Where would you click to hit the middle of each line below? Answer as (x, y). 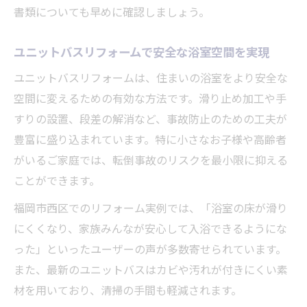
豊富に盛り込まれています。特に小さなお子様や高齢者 (150, 139)
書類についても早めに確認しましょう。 (112, 11)
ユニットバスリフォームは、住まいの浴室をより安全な (151, 77)
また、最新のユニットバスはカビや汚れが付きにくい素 (151, 269)
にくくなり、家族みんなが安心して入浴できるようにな (150, 228)
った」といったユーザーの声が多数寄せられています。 (150, 248)
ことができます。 (57, 180)
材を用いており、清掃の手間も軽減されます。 (128, 290)
